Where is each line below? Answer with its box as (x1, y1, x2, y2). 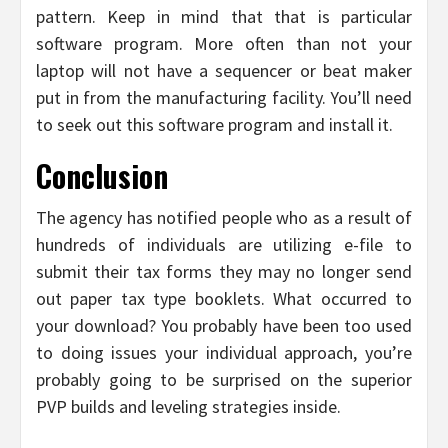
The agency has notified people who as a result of (36, 206, 412, 230)
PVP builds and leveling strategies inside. (36, 395, 341, 419)
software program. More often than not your (36, 32, 412, 56)
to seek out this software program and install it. (36, 113, 393, 137)
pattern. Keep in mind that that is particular (36, 5, 412, 29)
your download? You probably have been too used (36, 314, 412, 338)
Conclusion (36, 153, 168, 199)
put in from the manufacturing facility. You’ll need (36, 86, 412, 110)
